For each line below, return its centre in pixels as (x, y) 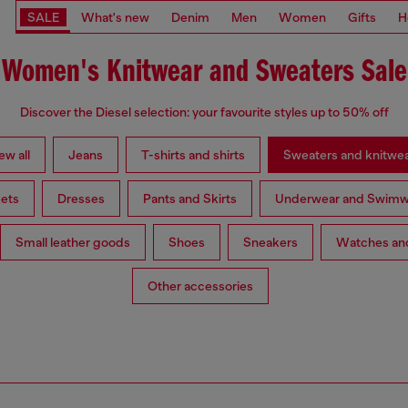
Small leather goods (73, 243)
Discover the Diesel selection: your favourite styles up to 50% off (204, 112)
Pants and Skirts (190, 199)
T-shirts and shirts (193, 155)
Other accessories (200, 286)
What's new (115, 17)
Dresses (81, 199)
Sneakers (270, 243)
